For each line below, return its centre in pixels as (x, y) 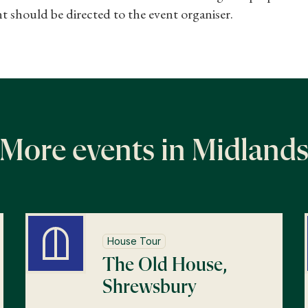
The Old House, (165, 265)
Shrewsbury (150, 287)
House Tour (134, 241)
